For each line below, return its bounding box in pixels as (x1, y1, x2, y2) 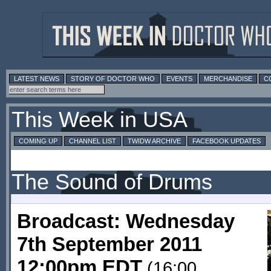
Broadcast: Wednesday (17, 210, 235, 232)
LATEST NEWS (14, 75, 59, 82)
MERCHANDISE (204, 75, 252, 82)
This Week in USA (11, 108, 188, 132)
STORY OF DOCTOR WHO (71, 75, 155, 82)
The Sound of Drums (11, 170, 212, 194)
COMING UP (19, 137, 57, 145)
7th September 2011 (17, 233, 202, 255)
